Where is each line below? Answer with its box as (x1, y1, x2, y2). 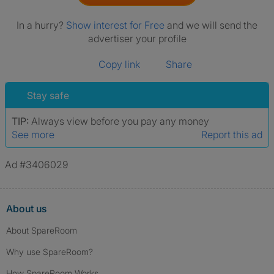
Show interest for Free (66, 19, 167, 31)
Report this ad (201, 128, 262, 141)
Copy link (98, 58, 140, 70)
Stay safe (27, 89, 69, 102)
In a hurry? (17, 19, 64, 31)
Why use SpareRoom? (6, 246, 93, 257)
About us (6, 202, 46, 215)
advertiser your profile (87, 32, 187, 45)
